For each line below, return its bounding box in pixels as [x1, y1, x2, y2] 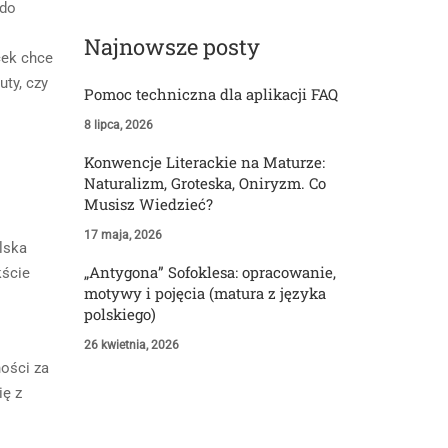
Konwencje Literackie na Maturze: [83, 152, 325, 173]
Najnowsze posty [83, 32, 260, 62]
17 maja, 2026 [83, 228, 162, 243]
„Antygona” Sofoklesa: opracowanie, [83, 262, 336, 283]
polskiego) [83, 304, 156, 325]
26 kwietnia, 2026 [83, 338, 179, 353]
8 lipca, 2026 [83, 118, 153, 133]
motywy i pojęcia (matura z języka [83, 283, 326, 304]
